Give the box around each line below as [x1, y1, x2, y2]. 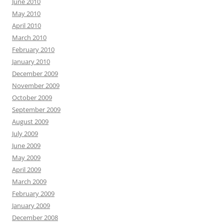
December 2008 [12, 213, 58, 222]
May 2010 [12, 9, 40, 18]
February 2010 [12, 45, 54, 54]
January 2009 [12, 201, 50, 210]
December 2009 [12, 69, 58, 78]
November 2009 [12, 81, 59, 90]
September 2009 [12, 105, 60, 114]
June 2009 [12, 141, 40, 150]
